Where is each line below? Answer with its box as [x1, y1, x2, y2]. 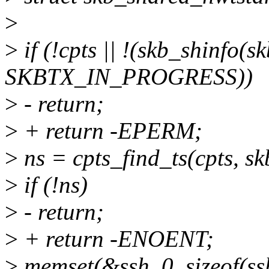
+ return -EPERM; [18, 118, 202, 144]
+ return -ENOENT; [18, 226, 214, 252]
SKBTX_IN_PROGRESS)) [5, 64, 253, 90]
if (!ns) [18, 172, 88, 198]
